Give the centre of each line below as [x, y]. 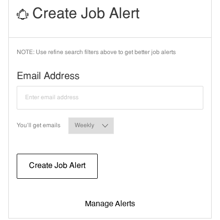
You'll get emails [38, 125]
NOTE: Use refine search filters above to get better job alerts [96, 52]
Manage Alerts [110, 204]
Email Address [48, 76]
